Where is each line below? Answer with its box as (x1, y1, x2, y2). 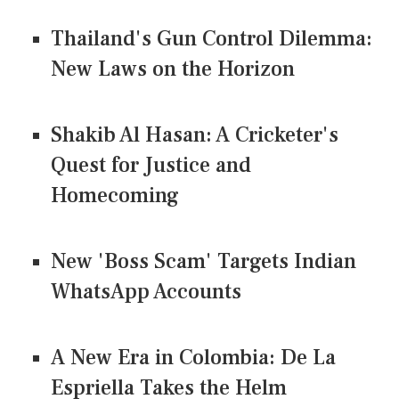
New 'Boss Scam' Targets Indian (51, 247, 356, 275)
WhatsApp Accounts (51, 277, 241, 305)
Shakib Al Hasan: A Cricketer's (51, 120, 338, 149)
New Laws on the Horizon (51, 54, 295, 83)
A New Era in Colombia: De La (51, 343, 336, 371)
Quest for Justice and (51, 151, 251, 179)
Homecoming (51, 181, 179, 209)
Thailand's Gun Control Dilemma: (51, 24, 372, 53)
